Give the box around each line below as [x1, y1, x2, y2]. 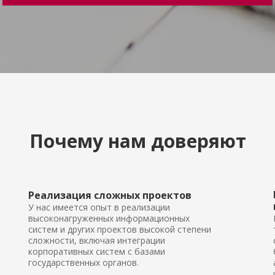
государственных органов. [28, 257, 139, 268]
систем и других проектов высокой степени [28, 223, 211, 235]
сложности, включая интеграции [28, 234, 165, 246]
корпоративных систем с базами [28, 246, 165, 257]
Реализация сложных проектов [28, 188, 192, 202]
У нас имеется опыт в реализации [28, 201, 170, 213]
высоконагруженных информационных [28, 212, 190, 224]
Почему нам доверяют [29, 128, 246, 153]
